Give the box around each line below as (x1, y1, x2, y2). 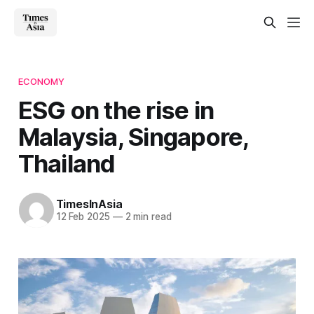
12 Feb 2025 (55, 211, 110, 223)
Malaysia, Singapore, (18, 121, 249, 151)
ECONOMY (18, 75, 65, 87)
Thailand (18, 148, 116, 178)
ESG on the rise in (18, 95, 214, 125)
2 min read (122, 211, 172, 223)
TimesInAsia (55, 197, 123, 212)
